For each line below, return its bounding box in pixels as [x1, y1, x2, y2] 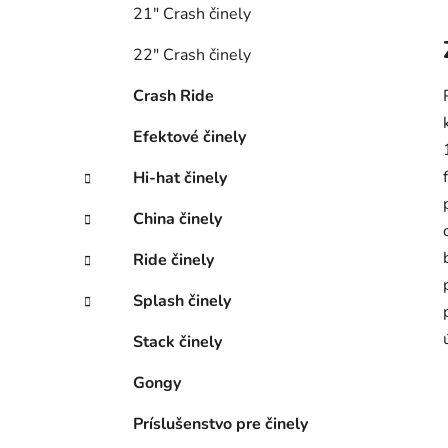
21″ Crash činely [133, 3, 251, 26]
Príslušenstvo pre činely [133, 413, 308, 436]
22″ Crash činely [133, 44, 251, 67]
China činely [133, 208, 222, 231]
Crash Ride [133, 85, 214, 108]
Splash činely [133, 290, 231, 313]
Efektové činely [133, 126, 246, 149]
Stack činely [133, 331, 222, 354]
